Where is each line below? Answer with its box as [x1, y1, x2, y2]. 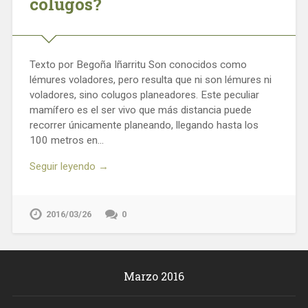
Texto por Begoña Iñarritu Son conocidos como [29, 58, 247, 71]
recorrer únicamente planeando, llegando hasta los [29, 118, 258, 131]
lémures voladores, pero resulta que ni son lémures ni [29, 73, 272, 86]
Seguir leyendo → [29, 160, 109, 173]
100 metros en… [29, 133, 104, 146]
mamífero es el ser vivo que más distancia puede [29, 103, 252, 116]
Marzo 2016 [123, 269, 184, 284]
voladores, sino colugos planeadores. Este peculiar [29, 88, 259, 101]
